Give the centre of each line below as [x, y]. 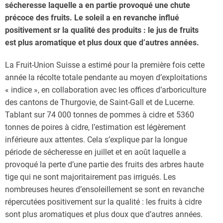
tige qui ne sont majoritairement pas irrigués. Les [90, 177]
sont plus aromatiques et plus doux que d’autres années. [104, 214]
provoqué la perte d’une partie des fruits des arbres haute [104, 165]
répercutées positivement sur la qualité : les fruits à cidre [103, 202]
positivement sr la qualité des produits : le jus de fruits [102, 30]
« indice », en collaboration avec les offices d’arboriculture [106, 90]
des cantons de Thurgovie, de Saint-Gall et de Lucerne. [100, 102]
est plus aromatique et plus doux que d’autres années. [102, 43]
